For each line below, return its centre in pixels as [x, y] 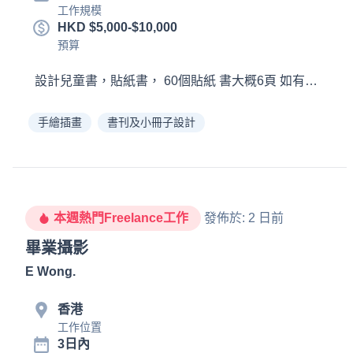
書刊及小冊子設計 [151, 122]
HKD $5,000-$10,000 [117, 27]
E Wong [49, 271]
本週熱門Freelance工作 [121, 218]
